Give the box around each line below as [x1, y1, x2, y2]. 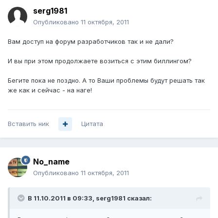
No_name [33, 157, 70, 167]
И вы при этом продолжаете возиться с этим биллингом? [8, 57, 192, 65]
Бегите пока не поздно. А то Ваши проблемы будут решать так [8, 76, 205, 85]
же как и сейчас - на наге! [8, 86, 92, 94]
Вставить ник [8, 120, 49, 128]
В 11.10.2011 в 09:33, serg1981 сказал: [28, 194, 152, 202]
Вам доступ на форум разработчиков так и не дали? [8, 37, 174, 46]
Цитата [81, 120, 103, 128]
